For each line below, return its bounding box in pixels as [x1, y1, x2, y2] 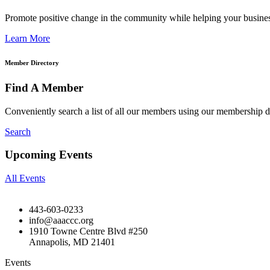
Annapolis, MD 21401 [29, 237, 115, 247]
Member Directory [5, 58, 59, 66]
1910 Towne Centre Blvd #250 [29, 226, 148, 236]
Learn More [5, 33, 50, 43]
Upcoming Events [5, 148, 92, 162]
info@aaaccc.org [29, 215, 93, 225]
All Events [5, 173, 45, 183]
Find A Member [5, 81, 83, 94]
